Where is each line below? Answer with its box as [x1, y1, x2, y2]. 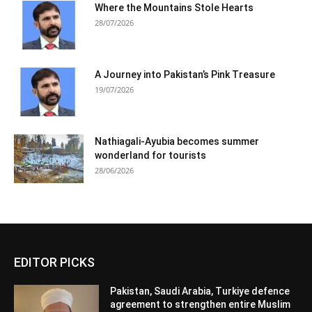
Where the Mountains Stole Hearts [95, 2, 253, 14]
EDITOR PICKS [14, 255, 95, 270]
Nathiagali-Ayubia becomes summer [95, 136, 259, 148]
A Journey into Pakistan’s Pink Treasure [95, 69, 275, 81]
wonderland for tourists [95, 150, 206, 162]
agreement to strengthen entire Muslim [110, 299, 291, 311]
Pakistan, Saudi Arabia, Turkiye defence [110, 286, 290, 297]
